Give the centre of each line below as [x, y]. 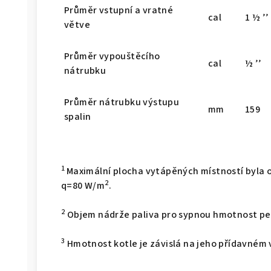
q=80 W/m [83, 186]
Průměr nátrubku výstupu [122, 103]
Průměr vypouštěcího [112, 57]
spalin [78, 117]
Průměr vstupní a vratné [119, 11]
